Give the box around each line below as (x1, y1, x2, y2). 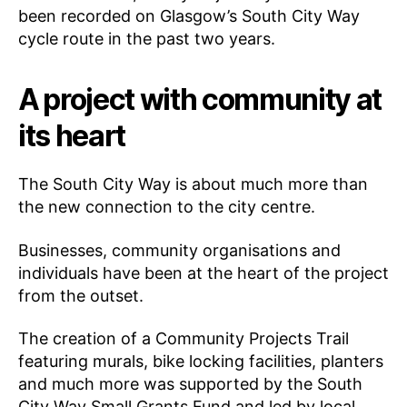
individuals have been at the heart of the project (18, 263, 389, 283)
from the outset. (18, 285, 153, 305)
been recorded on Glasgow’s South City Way (18, 6, 360, 26)
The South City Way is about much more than (18, 174, 368, 194)
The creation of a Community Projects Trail (18, 329, 349, 349)
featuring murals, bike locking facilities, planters (18, 352, 383, 372)
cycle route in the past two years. (18, 29, 278, 49)
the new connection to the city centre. (18, 197, 315, 217)
